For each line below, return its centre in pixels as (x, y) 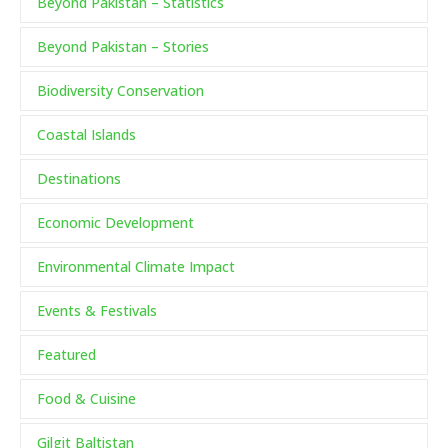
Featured (66, 355)
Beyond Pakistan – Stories (123, 47)
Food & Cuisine (86, 399)
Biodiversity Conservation (120, 91)
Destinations (79, 179)
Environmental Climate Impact (136, 267)
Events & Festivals (97, 311)
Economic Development (115, 223)
